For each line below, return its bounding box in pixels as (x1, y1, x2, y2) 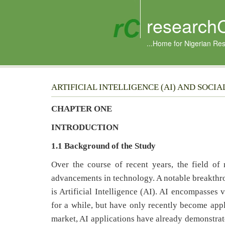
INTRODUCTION (51, 123, 119, 132)
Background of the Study (64, 141, 156, 151)
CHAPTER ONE (51, 104, 112, 114)
